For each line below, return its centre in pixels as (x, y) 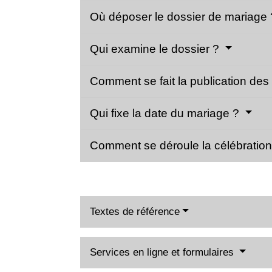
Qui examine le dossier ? (156, 49)
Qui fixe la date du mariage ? (166, 113)
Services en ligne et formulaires (163, 252)
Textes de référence (135, 211)
